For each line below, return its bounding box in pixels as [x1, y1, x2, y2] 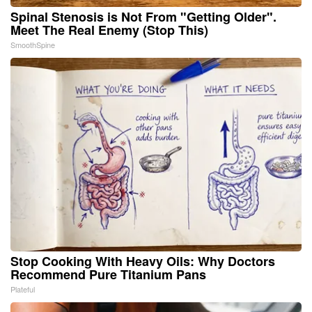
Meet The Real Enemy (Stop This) [10, 21, 208, 40]
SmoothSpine [10, 39, 55, 51]
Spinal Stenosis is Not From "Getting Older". [10, 8, 276, 26]
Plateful [10, 283, 35, 295]
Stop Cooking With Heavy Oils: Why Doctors [10, 252, 275, 271]
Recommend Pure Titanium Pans [10, 265, 206, 284]
